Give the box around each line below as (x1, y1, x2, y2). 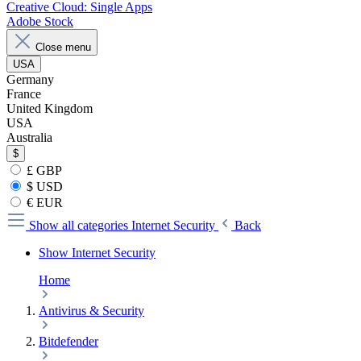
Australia (6, 131, 52, 144)
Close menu (35, 41, 91, 53)
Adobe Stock (6, 15, 73, 28)
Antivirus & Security (39, 304, 144, 317)
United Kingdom (6, 102, 93, 115)
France (6, 87, 41, 101)
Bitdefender (39, 334, 98, 348)
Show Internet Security (39, 246, 156, 259)
